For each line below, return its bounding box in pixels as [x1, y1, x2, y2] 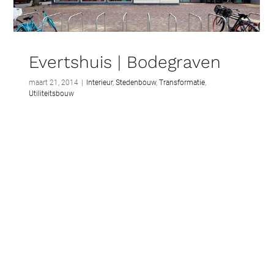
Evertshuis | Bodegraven [29, 51, 221, 72]
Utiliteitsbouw [29, 89, 74, 98]
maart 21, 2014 [29, 78, 78, 87]
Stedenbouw [116, 78, 156, 87]
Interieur [86, 78, 113, 87]
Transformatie [159, 78, 205, 87]
